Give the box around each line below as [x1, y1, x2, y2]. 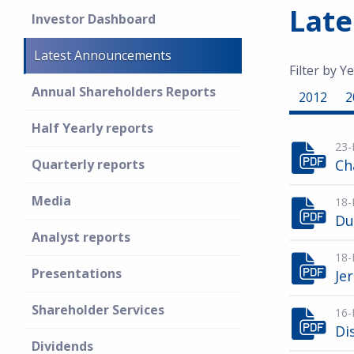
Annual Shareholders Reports [32, 83, 216, 100]
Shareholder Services [32, 301, 164, 318]
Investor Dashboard [32, 10, 156, 28]
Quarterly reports [32, 156, 145, 173]
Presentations [32, 265, 122, 282]
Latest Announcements [34, 47, 171, 64]
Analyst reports [32, 228, 130, 246]
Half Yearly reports [32, 119, 153, 137]
